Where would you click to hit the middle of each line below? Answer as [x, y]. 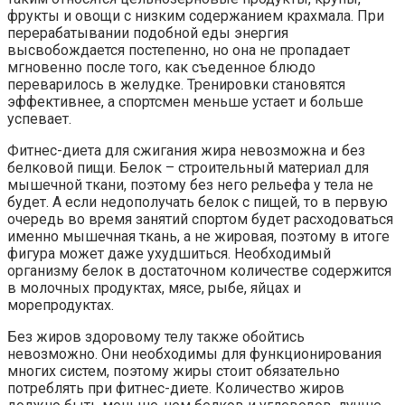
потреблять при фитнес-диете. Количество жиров [176, 389]
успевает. [39, 119]
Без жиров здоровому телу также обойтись [156, 337]
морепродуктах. [61, 306]
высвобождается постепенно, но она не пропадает [179, 51]
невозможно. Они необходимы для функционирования [194, 354]
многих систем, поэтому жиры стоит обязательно [174, 372]
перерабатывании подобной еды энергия [148, 33]
